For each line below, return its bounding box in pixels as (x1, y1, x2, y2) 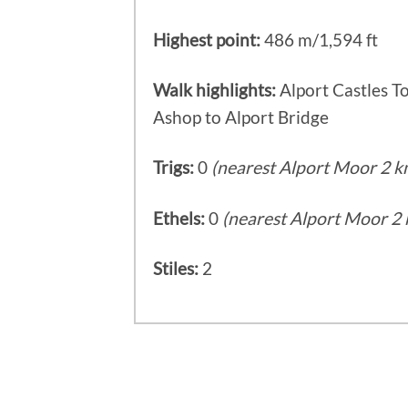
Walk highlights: (153, 79, 277, 101)
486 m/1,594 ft (260, 29, 379, 51)
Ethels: (153, 207, 206, 229)
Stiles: (153, 257, 199, 279)
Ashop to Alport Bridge (153, 107, 330, 128)
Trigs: (153, 157, 195, 178)
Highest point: (153, 29, 261, 51)
